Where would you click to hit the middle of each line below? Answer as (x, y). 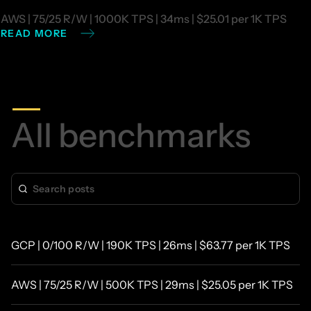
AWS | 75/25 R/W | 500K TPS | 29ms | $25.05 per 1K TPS (152, 284)
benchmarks (154, 135)
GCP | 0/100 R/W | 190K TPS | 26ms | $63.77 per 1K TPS (151, 245)
